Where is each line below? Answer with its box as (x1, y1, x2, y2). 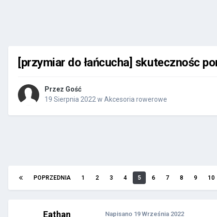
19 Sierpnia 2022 (45, 95, 96, 104)
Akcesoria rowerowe (104, 95, 167, 104)
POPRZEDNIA (33, 174, 71, 182)
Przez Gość (45, 85, 81, 93)
